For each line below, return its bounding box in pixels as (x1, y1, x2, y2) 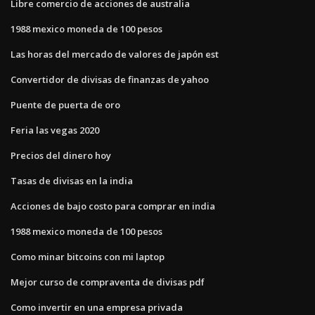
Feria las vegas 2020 (11, 123, 99, 136)
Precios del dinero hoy (11, 148, 111, 162)
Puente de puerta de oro (11, 98, 120, 111)
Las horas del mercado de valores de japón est (11, 47, 219, 60)
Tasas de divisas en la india (11, 174, 133, 187)
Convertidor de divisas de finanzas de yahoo (11, 72, 209, 86)
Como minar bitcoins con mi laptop (11, 250, 165, 263)
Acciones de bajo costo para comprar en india (11, 199, 215, 212)
